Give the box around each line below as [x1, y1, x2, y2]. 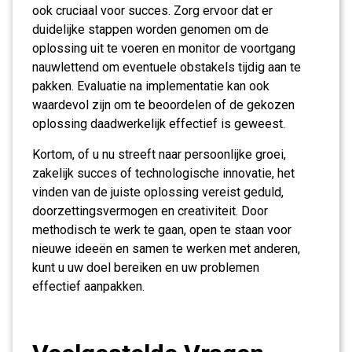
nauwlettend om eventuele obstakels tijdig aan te [32, 60, 301, 75]
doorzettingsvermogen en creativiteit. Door [32, 203, 268, 218]
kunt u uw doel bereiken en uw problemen [32, 260, 259, 275]
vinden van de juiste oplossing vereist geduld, [32, 185, 284, 200]
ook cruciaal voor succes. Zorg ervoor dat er [32, 3, 273, 18]
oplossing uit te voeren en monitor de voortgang [32, 41, 295, 56]
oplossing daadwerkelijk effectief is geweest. [32, 116, 285, 131]
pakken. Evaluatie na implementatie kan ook [32, 79, 269, 93]
